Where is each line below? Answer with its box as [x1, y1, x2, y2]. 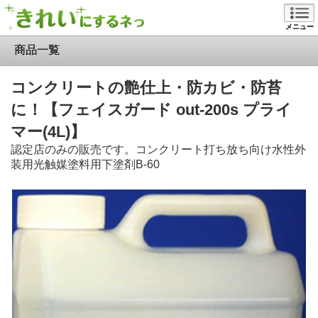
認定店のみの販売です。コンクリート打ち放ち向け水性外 [11, 143, 306, 155]
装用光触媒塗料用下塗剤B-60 [11, 158, 160, 170]
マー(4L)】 [11, 123, 86, 141]
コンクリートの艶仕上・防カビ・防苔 [11, 79, 282, 97]
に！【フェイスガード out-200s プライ [11, 101, 292, 119]
